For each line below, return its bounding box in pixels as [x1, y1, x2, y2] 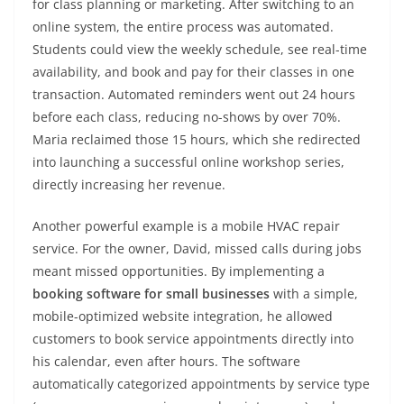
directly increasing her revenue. [32, 176, 225, 193]
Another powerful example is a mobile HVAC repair [32, 217, 340, 234]
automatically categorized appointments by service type [32, 375, 370, 392]
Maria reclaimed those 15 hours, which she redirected [32, 131, 361, 148]
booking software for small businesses [32, 285, 270, 302]
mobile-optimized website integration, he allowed [32, 308, 333, 325]
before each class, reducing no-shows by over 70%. [32, 108, 341, 125]
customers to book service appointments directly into [32, 330, 353, 347]
